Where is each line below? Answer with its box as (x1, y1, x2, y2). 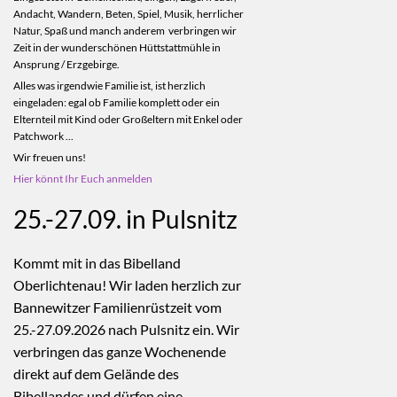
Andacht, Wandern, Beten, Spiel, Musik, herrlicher (13, 6, 244, 20)
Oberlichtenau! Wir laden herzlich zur (13, 276, 241, 293)
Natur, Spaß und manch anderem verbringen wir (13, 23, 237, 37)
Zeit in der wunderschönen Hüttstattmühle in (13, 40, 221, 54)
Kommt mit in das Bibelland (13, 253, 181, 271)
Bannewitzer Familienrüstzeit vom (13, 298, 222, 315)
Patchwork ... (13, 128, 74, 143)
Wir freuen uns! (13, 150, 86, 164)
